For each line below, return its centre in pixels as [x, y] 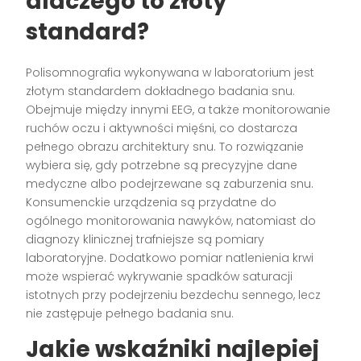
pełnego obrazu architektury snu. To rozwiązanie [165, 146]
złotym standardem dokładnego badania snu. [161, 91]
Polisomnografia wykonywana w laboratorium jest [170, 72]
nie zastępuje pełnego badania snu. [130, 313]
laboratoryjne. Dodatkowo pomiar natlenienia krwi [170, 257]
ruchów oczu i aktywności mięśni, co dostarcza [162, 128]
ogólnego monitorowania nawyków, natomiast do [171, 220]
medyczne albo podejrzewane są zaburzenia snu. [170, 183]
